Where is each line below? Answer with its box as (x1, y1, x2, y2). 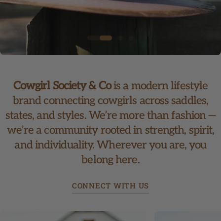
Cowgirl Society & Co (13, 79, 111, 93)
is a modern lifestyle (110, 79, 208, 93)
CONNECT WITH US (72, 180, 149, 190)
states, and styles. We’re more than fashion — (5, 109, 216, 122)
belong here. (81, 153, 140, 167)
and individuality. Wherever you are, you (14, 138, 207, 152)
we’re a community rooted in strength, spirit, (6, 123, 215, 137)
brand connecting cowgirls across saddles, (12, 94, 209, 108)
